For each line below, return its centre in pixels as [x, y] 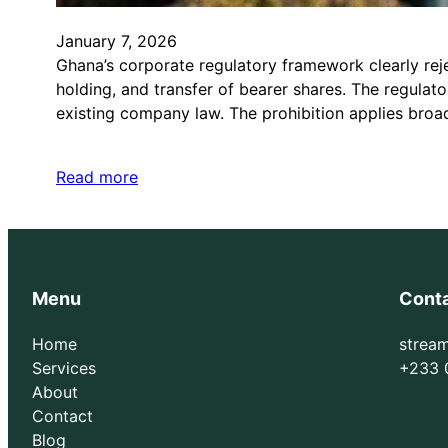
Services [64, 368]
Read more [97, 177]
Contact [62, 416]
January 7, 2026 [116, 41]
